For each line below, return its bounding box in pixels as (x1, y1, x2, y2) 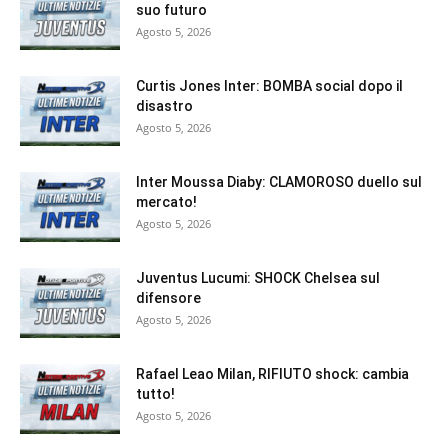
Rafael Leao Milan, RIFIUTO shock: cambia (136, 366, 409, 383)
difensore (136, 290, 201, 307)
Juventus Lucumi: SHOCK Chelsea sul (136, 270, 380, 287)
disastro (136, 98, 193, 115)
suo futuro (136, 2, 207, 19)
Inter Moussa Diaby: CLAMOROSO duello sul (136, 174, 422, 191)
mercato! (136, 194, 197, 211)
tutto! (136, 386, 175, 403)
